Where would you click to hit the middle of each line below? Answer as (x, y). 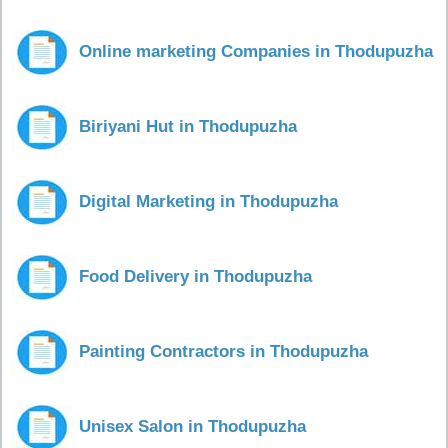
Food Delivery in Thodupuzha (195, 276)
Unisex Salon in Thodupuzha (192, 426)
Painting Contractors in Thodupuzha (223, 351)
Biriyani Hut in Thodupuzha (188, 126)
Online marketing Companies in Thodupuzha (256, 51)
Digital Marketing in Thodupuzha (208, 201)
